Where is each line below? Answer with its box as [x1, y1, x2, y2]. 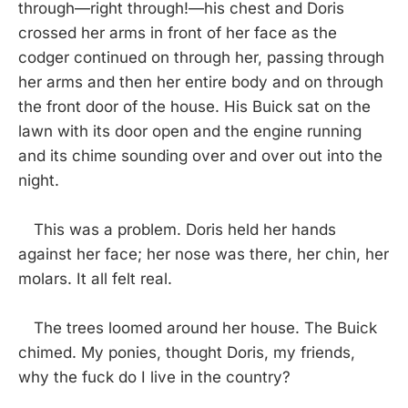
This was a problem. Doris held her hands [18, 219, 336, 239]
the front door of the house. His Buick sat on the [18, 97, 371, 116]
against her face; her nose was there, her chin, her [18, 244, 389, 263]
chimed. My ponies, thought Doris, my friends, [18, 342, 355, 362]
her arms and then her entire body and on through [18, 72, 383, 91]
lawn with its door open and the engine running [18, 121, 362, 140]
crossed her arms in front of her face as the [18, 23, 337, 42]
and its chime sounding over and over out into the [18, 146, 382, 165]
